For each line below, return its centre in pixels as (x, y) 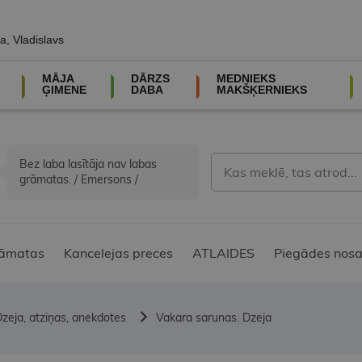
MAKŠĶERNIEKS (261, 90)
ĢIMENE (64, 90)
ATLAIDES (223, 253)
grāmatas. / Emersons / (79, 180)
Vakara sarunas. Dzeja (214, 318)
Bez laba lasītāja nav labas (88, 164)
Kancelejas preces (118, 253)
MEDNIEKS (246, 78)
